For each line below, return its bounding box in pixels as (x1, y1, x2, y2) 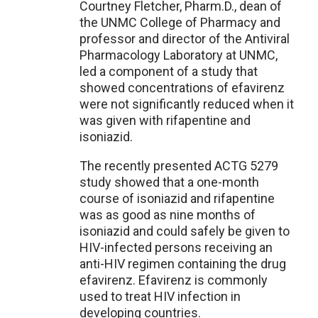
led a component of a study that (79, 64, 258, 79)
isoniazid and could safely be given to (79, 224, 290, 238)
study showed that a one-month (79, 175, 259, 190)
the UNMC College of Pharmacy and (79, 15, 280, 30)
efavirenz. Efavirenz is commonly (79, 273, 268, 287)
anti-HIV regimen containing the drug (79, 256, 286, 271)
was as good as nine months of (79, 207, 256, 222)
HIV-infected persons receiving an (79, 240, 273, 255)
